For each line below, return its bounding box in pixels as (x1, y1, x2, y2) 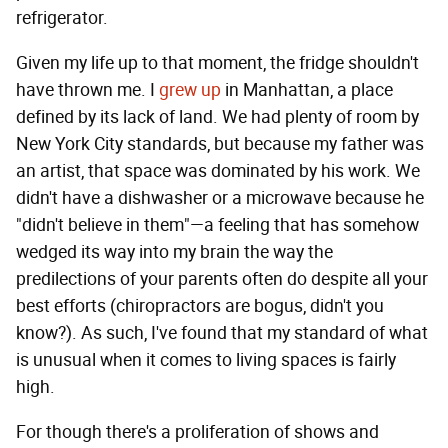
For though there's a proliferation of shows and (16, 421, 379, 444)
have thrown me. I (16, 79, 159, 102)
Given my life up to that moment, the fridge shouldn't (16, 52, 419, 75)
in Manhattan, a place (221, 79, 393, 102)
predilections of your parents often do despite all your (16, 268, 428, 291)
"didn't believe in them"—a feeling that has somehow (16, 214, 419, 237)
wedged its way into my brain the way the (16, 241, 333, 264)
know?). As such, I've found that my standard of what (16, 322, 428, 345)
